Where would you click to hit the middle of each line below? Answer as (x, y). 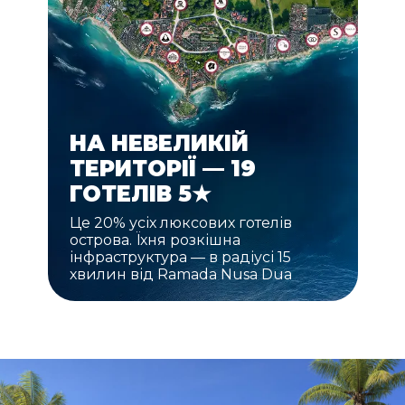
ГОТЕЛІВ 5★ (140, 194)
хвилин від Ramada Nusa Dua (180, 275)
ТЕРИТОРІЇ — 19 (162, 169)
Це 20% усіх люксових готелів (180, 223)
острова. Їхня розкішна (155, 240)
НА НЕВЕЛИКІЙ (159, 144)
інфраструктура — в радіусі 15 (180, 258)
